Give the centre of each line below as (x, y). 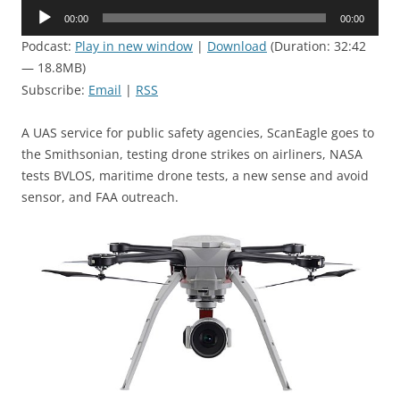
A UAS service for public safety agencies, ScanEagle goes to (198, 133)
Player (39, 31)
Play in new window (134, 46)
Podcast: (48, 46)
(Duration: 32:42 (317, 46)
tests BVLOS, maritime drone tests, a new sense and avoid (195, 176)
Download (237, 46)
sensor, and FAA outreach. (100, 197)
